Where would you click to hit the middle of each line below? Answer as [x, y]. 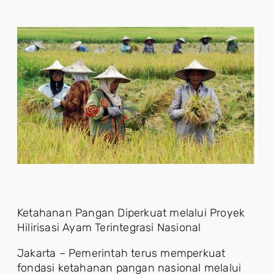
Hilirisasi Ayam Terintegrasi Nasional [109, 228]
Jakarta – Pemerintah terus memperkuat [121, 253]
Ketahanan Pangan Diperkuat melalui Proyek [131, 213]
